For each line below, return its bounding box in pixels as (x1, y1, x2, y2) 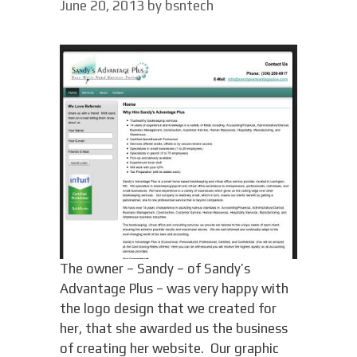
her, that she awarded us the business (59, 320, 288, 336)
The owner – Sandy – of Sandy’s (59, 260, 250, 277)
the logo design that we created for (59, 300, 277, 316)
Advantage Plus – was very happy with (59, 280, 288, 296)
